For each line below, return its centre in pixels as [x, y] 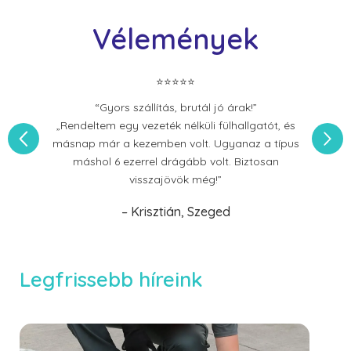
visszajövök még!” [175, 179]
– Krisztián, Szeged [175, 212]
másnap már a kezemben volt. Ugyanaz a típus [175, 143]
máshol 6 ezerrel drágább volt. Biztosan [175, 161]
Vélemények [175, 39]
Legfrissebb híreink [111, 279]
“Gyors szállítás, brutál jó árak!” [175, 107]
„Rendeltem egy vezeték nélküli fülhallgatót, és [175, 125]
